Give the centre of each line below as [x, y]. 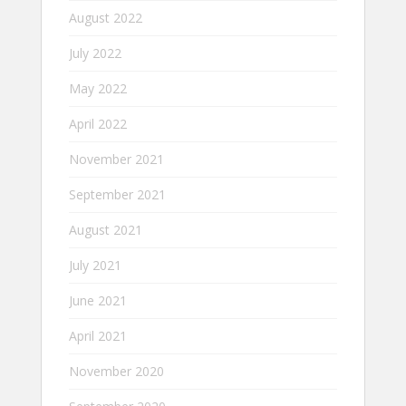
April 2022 [98, 123]
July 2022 [95, 53]
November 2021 [116, 159]
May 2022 [98, 88]
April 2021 [98, 335]
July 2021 [95, 265]
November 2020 [116, 371]
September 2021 [117, 194]
